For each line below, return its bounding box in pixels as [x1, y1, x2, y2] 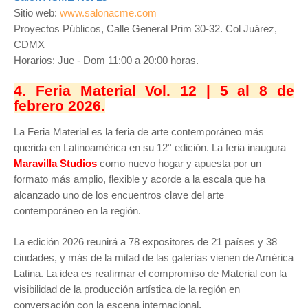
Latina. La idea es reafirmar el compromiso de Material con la [14, 267, 287, 279]
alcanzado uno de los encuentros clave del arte [14, 189, 224, 201]
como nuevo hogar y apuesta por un [97, 157, 261, 169]
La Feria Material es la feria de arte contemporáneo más [14, 126, 264, 137]
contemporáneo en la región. [14, 205, 141, 217]
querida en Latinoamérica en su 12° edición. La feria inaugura [14, 142, 286, 153]
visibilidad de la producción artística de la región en [14, 283, 240, 295]
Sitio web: [14, 7, 60, 19]
